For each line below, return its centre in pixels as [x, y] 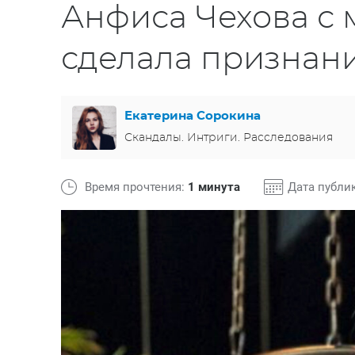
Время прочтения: [136, 187]
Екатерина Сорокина [193, 116]
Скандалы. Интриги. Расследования [229, 137]
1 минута [214, 187]
